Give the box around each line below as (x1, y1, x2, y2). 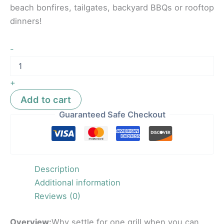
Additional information (34, 177, 121, 188)
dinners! (10, 16, 42, 26)
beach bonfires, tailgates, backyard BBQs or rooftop (10, 2, 214, 13)
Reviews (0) (34, 191, 81, 201)
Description (34, 164, 80, 174)
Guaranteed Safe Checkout (58, 109, 165, 119)
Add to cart (20, 93, 71, 105)
